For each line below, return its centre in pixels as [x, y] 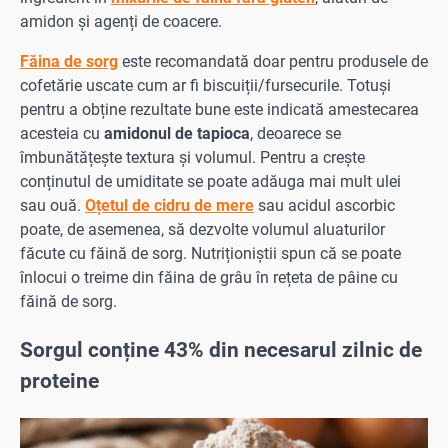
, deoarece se [295, 134]
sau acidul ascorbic [324, 206]
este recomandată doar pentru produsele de [273, 62]
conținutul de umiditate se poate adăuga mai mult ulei [210, 182]
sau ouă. [52, 206]
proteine [59, 381]
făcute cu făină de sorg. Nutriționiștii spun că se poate [210, 254]
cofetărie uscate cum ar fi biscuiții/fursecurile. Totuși [205, 86]
